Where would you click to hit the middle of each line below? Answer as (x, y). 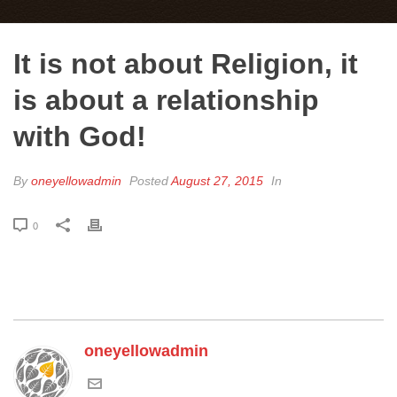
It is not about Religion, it (186, 64)
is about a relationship (166, 100)
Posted (148, 181)
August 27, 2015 (217, 181)
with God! (80, 136)
